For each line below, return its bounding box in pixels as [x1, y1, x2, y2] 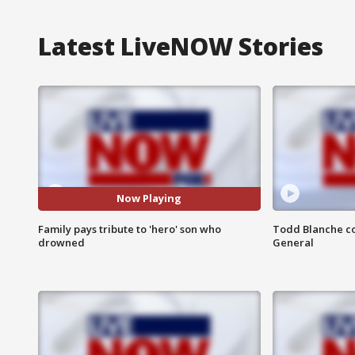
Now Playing [116, 191, 182, 206]
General [272, 235, 314, 250]
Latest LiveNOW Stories [38, 29, 323, 63]
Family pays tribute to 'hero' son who [38, 221, 221, 236]
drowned [38, 235, 85, 250]
